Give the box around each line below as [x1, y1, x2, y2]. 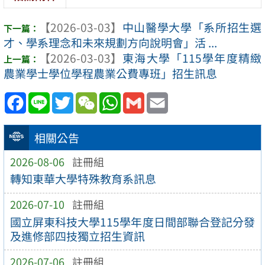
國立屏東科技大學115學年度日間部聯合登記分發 [9, 213, 256, 230]
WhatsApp [121, 89, 175, 106]
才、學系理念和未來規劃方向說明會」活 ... [4, 34, 217, 51]
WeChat [97, 89, 138, 106]
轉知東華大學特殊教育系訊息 [9, 170, 156, 188]
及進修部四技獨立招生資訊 [9, 227, 145, 244]
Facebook [26, 89, 77, 106]
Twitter [73, 89, 110, 106]
